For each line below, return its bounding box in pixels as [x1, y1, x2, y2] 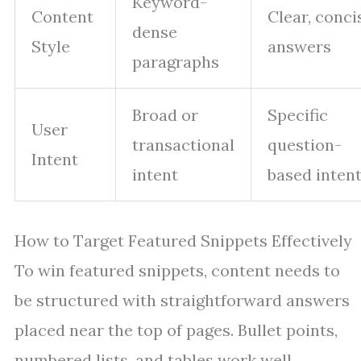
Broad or [132, 105, 198, 125]
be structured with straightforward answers [15, 290, 350, 310]
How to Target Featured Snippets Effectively [15, 230, 352, 251]
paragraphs [132, 52, 219, 72]
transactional [132, 135, 234, 155]
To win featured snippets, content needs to [15, 260, 340, 280]
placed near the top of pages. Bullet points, [15, 320, 338, 340]
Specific [268, 105, 328, 125]
